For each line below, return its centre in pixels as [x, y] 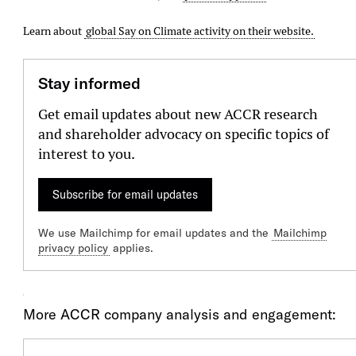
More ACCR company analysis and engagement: [180, 315]
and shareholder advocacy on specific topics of [184, 134]
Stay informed [90, 83]
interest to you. [87, 154]
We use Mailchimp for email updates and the [155, 233]
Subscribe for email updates [126, 195]
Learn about [54, 31]
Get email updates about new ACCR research [178, 114]
